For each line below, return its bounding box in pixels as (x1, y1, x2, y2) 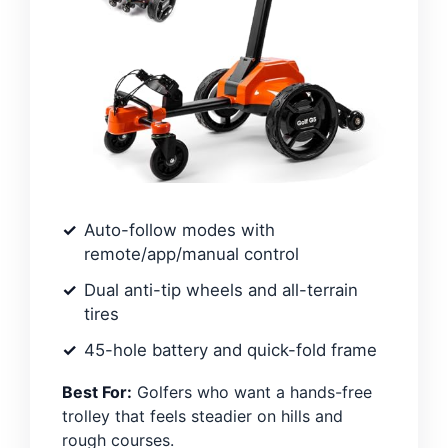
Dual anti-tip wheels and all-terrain (84, 280, 358, 301)
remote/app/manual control (84, 244, 299, 265)
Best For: (62, 382, 132, 403)
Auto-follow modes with (84, 220, 275, 241)
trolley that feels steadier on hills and (62, 406, 343, 427)
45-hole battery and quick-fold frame (84, 340, 377, 361)
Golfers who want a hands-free (132, 382, 372, 403)
